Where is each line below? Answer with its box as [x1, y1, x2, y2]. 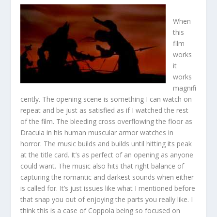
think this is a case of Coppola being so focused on [20, 205, 181, 215]
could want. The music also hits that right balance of [20, 161, 185, 170]
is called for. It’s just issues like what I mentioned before [20, 183, 196, 193]
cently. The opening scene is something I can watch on [20, 94, 192, 104]
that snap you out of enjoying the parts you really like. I [20, 194, 193, 204]
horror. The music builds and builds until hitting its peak [20, 139, 192, 148]
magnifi [173, 83, 197, 93]
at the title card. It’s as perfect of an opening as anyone [20, 150, 194, 159]
